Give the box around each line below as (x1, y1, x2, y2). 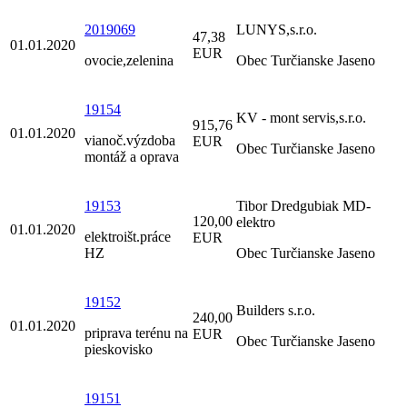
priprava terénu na (84, 325, 188, 342)
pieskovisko (84, 342, 153, 358)
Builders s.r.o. (236, 303, 315, 319)
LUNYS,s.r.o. (236, 22, 317, 38)
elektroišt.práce (84, 229, 171, 245)
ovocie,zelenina (84, 53, 174, 69)
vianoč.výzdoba (84, 133, 175, 149)
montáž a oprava (84, 149, 179, 165)
